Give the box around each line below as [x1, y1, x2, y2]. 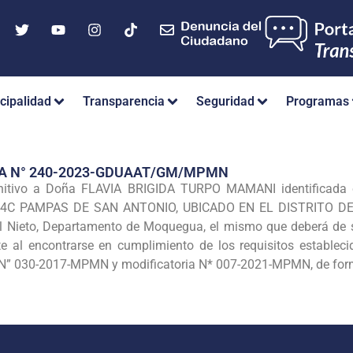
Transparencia [83, 94, 165, 110]
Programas [286, 94, 349, 110]
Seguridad [196, 94, 255, 110]
